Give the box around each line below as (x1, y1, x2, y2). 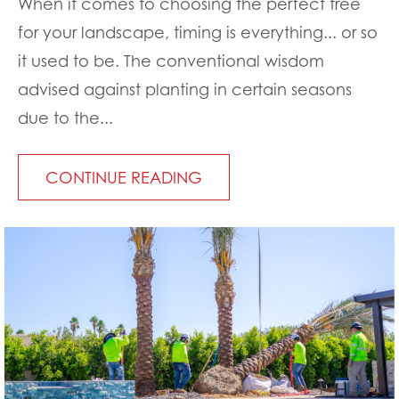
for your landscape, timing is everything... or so (18, 22, 378, 43)
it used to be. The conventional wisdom (18, 51, 324, 71)
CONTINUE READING (45, 167, 202, 188)
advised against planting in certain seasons (18, 79, 352, 100)
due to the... (18, 108, 113, 128)
